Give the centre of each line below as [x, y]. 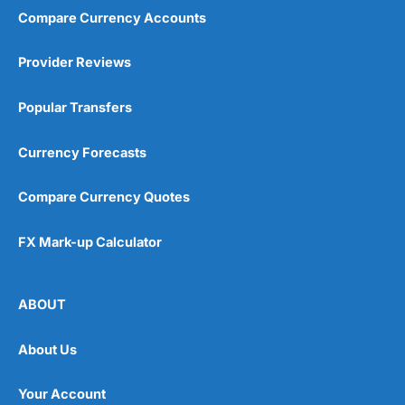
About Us [47, 349]
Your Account [62, 395]
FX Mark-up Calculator [90, 242]
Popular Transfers [75, 107]
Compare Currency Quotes [104, 198]
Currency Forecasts [82, 152]
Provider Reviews [75, 63]
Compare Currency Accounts [112, 18]
